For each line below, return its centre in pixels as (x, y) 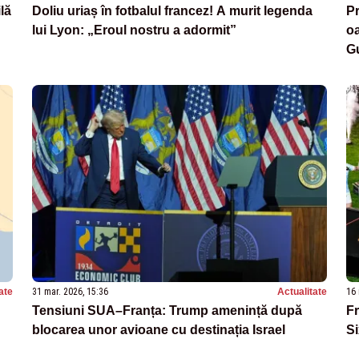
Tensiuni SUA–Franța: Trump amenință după (167, 310)
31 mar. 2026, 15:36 (70, 291)
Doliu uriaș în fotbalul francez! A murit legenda (172, 11)
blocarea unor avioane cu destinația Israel (159, 329)
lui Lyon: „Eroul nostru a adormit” (134, 30)
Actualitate (302, 291)
